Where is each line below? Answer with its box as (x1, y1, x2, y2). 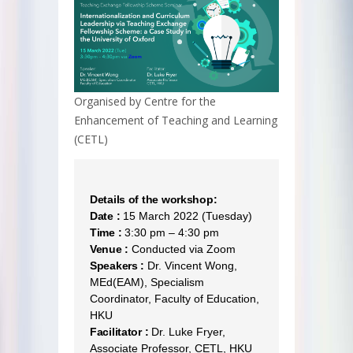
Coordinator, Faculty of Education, (90, 292, 259, 305)
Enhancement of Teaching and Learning (74, 112, 277, 128)
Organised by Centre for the (74, 93, 216, 109)
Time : (90, 225, 122, 239)
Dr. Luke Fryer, (148, 325, 226, 338)
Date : (90, 209, 121, 222)
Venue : (90, 242, 129, 255)
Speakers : (90, 258, 145, 272)
